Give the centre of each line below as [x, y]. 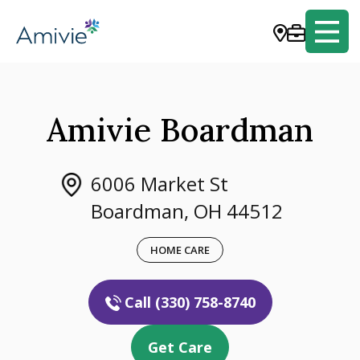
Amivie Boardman [180, 130]
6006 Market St [160, 184]
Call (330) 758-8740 [190, 302]
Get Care [180, 347]
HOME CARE [180, 250]
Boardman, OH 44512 [187, 211]
